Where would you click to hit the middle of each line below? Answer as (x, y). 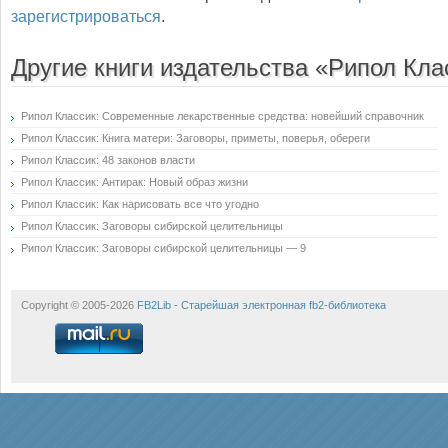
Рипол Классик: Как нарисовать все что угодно (140, 204)
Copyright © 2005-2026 (79, 305)
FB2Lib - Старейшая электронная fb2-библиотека (261, 305)
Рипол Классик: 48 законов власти (108, 160)
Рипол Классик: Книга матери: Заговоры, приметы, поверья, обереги (195, 138)
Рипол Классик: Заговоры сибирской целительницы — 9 (163, 248)
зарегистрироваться (86, 16)
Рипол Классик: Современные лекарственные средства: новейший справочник (222, 116)
